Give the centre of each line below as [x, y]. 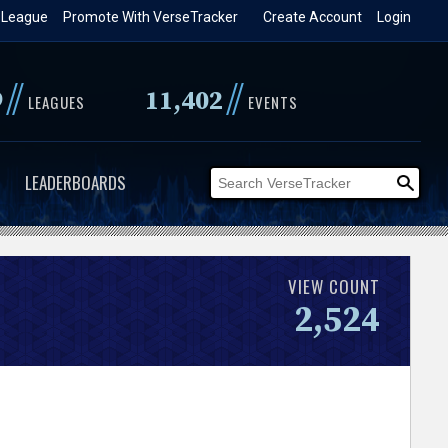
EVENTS [272, 102]
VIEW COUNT [334, 286]
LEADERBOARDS [75, 182]
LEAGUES [56, 102]
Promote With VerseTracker [151, 17]
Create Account [313, 17]
